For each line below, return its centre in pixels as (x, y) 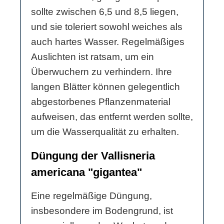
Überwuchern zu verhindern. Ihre (101, 71)
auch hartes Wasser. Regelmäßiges (108, 41)
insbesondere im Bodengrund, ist (102, 210)
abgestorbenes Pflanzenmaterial (101, 101)
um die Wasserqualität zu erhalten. (105, 131)
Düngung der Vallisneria (93, 155)
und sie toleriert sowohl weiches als (107, 26)
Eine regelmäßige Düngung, (91, 195)
